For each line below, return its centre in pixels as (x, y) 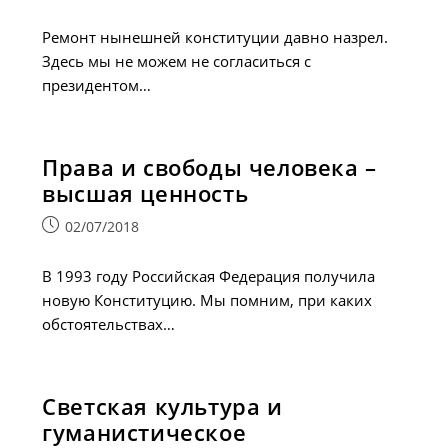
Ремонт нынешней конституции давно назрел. (215, 37)
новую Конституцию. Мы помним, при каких (207, 300)
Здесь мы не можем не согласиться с (177, 61)
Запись (66, 225)
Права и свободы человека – (209, 167)
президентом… (97, 85)
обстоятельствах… (109, 324)
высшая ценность (145, 193)
